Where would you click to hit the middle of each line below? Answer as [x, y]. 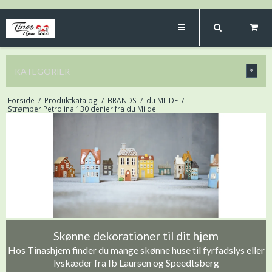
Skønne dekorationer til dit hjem [136, 236]
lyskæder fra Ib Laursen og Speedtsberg [136, 262]
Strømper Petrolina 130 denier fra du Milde [82, 109]
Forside [21, 100]
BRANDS [122, 100]
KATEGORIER [42, 71]
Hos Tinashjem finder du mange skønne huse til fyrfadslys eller [136, 250]
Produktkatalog [71, 100]
